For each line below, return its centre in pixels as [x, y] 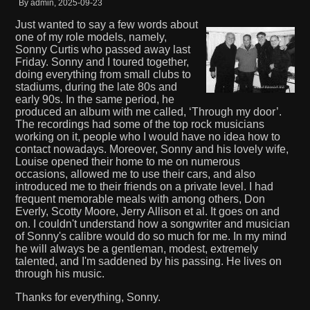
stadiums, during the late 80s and [96, 86]
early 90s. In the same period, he [95, 99]
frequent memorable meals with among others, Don [140, 199]
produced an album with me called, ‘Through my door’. [148, 111]
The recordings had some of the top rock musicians [140, 124]
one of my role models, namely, [91, 37]
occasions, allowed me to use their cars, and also [135, 174]
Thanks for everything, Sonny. [88, 297]
